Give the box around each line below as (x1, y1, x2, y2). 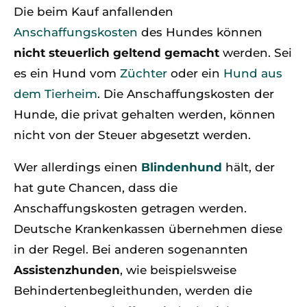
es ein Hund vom (14, 66, 120, 80)
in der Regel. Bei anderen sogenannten (14, 243, 248, 256)
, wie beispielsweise (120, 263, 236, 277)
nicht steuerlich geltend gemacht (14, 46, 219, 60)
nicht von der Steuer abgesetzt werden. (14, 128, 251, 142)
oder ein (167, 66, 223, 80)
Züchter (120, 66, 167, 80)
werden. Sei (219, 46, 292, 60)
